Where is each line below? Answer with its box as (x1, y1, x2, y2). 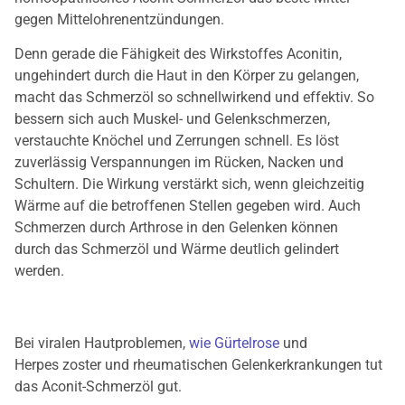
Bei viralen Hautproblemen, (14, 334, 189, 352)
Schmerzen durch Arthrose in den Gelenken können (14, 218, 338, 236)
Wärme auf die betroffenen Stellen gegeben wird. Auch (14, 196, 361, 214)
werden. (14, 261, 64, 279)
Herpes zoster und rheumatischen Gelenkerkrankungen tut (14, 355, 382, 373)
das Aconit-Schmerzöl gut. (14, 377, 182, 395)
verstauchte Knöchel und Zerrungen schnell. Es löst (14, 131, 339, 149)
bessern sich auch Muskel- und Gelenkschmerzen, (14, 109, 330, 127)
